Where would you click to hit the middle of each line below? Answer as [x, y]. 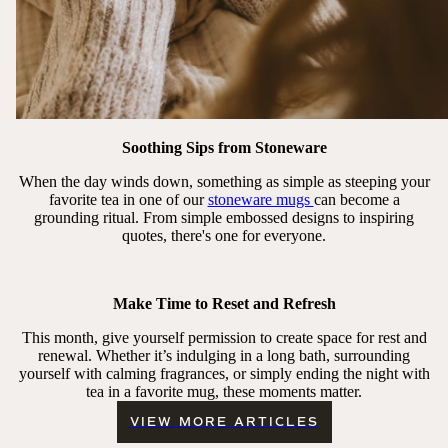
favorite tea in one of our [128, 199]
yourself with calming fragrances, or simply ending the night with [224, 373]
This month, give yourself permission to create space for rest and [224, 337]
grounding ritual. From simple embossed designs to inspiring [224, 217]
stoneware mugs [260, 199]
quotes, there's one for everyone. [224, 235]
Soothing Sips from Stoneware [224, 147]
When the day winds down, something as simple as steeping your [224, 181]
